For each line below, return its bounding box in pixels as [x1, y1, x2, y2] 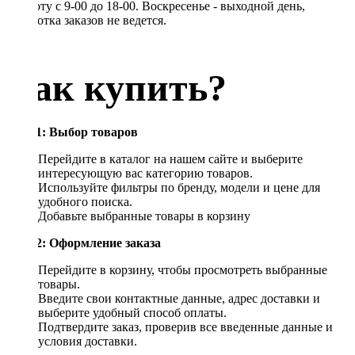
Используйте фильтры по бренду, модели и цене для [38, 180, 320, 194]
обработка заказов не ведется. [6, 13, 166, 27]
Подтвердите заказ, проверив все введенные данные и [38, 319, 333, 334]
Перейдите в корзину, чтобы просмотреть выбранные [38, 262, 327, 277]
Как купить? [6, 66, 227, 109]
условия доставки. [38, 334, 137, 348]
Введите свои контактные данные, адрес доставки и [38, 291, 320, 305]
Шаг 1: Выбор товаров [6, 124, 138, 139]
